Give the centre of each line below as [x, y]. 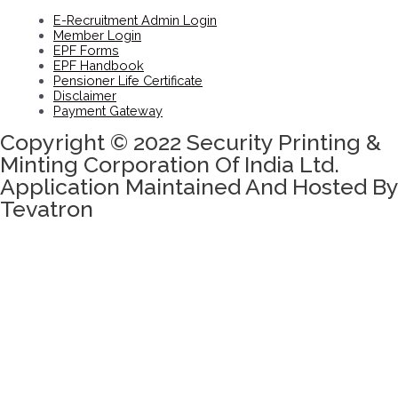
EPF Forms [86, 51]
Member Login [97, 36]
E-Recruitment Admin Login [135, 20]
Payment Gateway [108, 111]
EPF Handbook [99, 66]
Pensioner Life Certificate [128, 81]
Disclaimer [85, 96]
